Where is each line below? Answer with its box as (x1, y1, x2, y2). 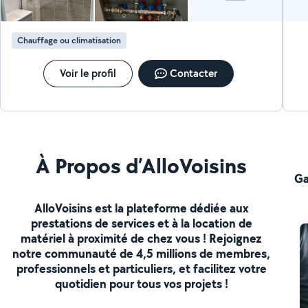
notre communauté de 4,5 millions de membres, (12, 244, 271, 262)
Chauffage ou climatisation (17, 34, 122, 46)
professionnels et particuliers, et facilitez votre (16, 259, 267, 277)
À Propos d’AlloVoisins (36, 150, 247, 180)
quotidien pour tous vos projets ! (54, 274, 228, 292)
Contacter (170, 66, 218, 80)
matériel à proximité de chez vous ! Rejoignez (21, 229, 263, 247)
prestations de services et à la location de (30, 214, 252, 232)
